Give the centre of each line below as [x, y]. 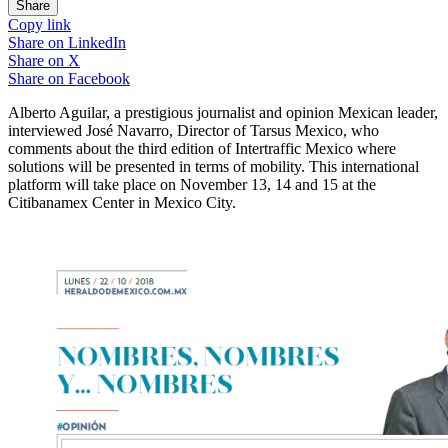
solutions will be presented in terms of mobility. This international [213, 166]
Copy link [39, 24]
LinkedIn [97, 42]
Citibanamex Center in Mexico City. [122, 202]
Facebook [99, 78]
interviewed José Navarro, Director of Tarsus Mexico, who [193, 130]
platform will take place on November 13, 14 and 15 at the [192, 184]
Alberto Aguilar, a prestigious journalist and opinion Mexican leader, [223, 112]
